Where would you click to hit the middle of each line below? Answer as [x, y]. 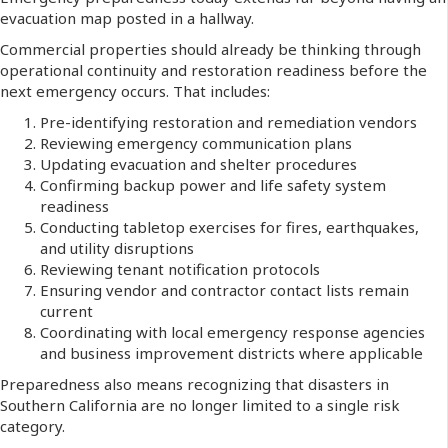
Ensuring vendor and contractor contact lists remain [224, 290]
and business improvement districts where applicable [231, 353]
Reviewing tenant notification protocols [180, 269]
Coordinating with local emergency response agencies [232, 332]
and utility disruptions [117, 248]
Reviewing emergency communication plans [196, 143]
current [66, 311]
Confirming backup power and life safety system [213, 185]
